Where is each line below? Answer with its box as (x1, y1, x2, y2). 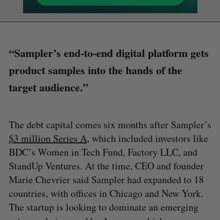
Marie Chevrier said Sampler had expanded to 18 (8, 172, 204, 186)
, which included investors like (86, 131, 208, 145)
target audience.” (8, 79, 88, 95)
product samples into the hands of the (8, 61, 182, 78)
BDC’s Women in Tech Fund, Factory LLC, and (8, 145, 197, 159)
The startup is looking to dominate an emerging (8, 200, 198, 214)
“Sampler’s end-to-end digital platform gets (8, 44, 209, 61)
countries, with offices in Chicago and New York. (8, 186, 203, 200)
